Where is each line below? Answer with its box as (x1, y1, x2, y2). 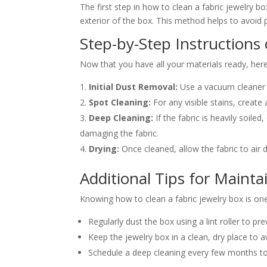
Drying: (89, 142, 120, 154)
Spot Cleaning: (89, 96, 151, 108)
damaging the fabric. (80, 127, 159, 139)
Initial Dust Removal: (89, 80, 178, 92)
